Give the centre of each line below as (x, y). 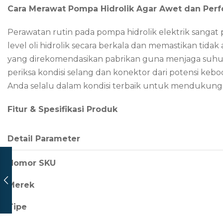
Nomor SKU (32, 163)
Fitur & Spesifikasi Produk (62, 110)
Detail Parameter (44, 139)
